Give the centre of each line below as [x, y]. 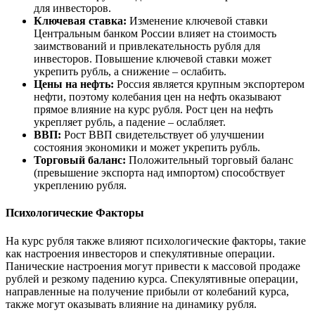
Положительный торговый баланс [210, 160]
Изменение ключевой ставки [197, 21]
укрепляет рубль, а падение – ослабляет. [130, 122]
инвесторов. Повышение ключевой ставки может [153, 59]
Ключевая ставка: [80, 21]
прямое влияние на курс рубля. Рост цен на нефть [153, 110]
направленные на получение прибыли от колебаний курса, [147, 291]
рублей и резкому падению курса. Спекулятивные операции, [152, 278]
